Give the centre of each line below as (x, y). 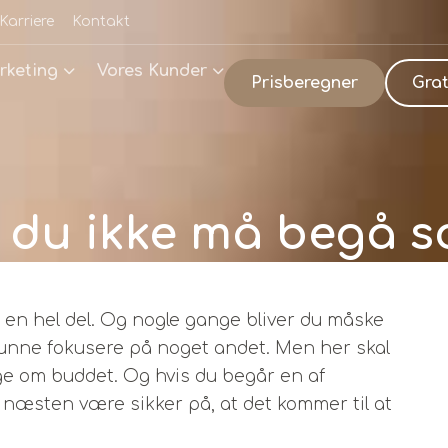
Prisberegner (305, 83)
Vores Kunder (152, 71)
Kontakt (100, 21)
